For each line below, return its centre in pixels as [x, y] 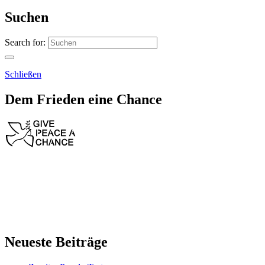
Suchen [27, 17]
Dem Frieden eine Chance [83, 100]
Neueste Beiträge [56, 242]
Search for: [25, 43]
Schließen [23, 75]
